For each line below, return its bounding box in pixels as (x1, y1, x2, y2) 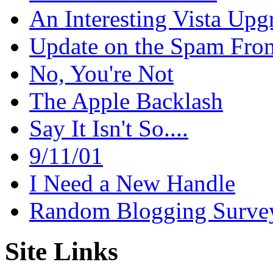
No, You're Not (29, 60, 174, 87)
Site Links (5, 237, 118, 266)
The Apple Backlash (29, 88, 223, 115)
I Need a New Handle (29, 170, 235, 197)
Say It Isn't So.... (29, 115, 188, 142)
